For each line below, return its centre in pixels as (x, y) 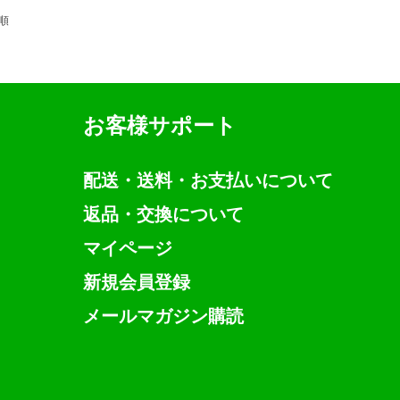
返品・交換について (163, 215)
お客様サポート (160, 126)
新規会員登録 (137, 283)
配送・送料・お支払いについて (208, 181)
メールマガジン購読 (163, 317)
